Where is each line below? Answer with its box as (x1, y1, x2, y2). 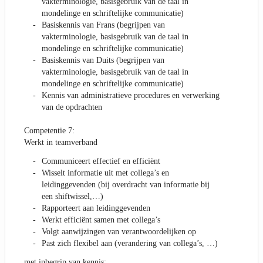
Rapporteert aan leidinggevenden (42, 204, 150, 213)
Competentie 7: (24, 126, 75, 136)
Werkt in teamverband (24, 138, 97, 147)
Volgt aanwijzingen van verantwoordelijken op (42, 227, 196, 237)
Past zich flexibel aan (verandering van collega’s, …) (42, 239, 218, 248)
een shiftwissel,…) (42, 192, 103, 201)
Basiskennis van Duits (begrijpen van (42, 56, 164, 65)
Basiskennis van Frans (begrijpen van (42, 21, 165, 30)
